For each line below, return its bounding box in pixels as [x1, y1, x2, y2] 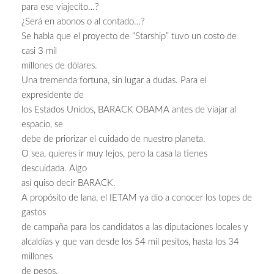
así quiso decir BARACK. [21, 179, 116, 188]
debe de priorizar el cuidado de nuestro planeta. [21, 135, 206, 144]
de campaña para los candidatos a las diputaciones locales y [21, 223, 248, 232]
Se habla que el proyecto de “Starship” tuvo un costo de [21, 32, 237, 42]
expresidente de [21, 91, 84, 100]
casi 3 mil [21, 46, 57, 56]
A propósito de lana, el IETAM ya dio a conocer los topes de [21, 193, 252, 203]
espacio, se [21, 120, 63, 130]
